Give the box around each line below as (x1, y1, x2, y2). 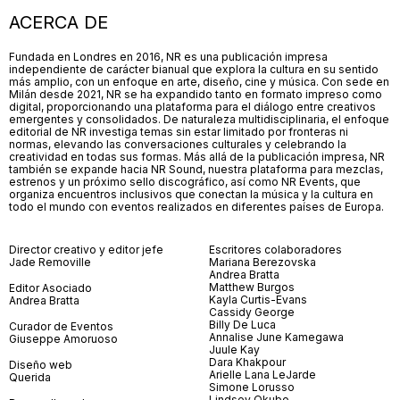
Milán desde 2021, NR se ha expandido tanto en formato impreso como (9, 87, 382, 102)
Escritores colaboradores (209, 243, 342, 257)
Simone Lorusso (209, 380, 295, 395)
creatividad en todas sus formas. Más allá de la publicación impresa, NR (9, 150, 385, 164)
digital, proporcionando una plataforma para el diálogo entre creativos (9, 100, 376, 114)
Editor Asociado (9, 281, 92, 296)
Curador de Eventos (9, 320, 113, 334)
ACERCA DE (9, 12, 108, 34)
